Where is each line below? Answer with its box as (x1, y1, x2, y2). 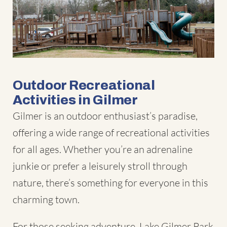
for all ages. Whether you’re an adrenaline (13, 142, 193, 156)
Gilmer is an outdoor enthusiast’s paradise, (13, 109, 198, 122)
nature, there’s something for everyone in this (13, 176, 208, 189)
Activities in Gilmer (13, 92, 138, 107)
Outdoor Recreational (13, 78, 155, 92)
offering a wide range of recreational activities (13, 126, 210, 139)
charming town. (13, 193, 80, 206)
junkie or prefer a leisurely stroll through (13, 159, 187, 172)
